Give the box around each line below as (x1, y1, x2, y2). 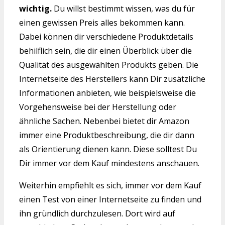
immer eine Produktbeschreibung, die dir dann (19, 129, 194, 141)
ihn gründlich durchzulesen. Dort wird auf (19, 207, 175, 219)
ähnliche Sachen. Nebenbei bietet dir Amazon (19, 115, 189, 127)
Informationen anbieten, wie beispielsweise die (19, 87, 196, 98)
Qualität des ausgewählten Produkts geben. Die (19, 59, 198, 70)
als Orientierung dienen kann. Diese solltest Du (19, 143, 197, 155)
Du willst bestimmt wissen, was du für (52, 3, 195, 14)
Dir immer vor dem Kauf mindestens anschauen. (19, 157, 199, 169)
